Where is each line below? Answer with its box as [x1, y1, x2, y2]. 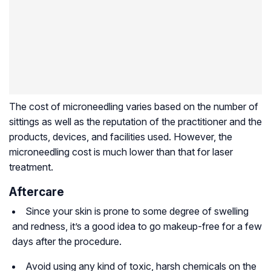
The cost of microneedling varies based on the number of [9, 100, 258, 113]
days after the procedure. [12, 235, 122, 248]
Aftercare [9, 184, 64, 200]
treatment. [9, 161, 53, 174]
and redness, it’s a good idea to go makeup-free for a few [12, 220, 262, 233]
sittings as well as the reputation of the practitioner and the [9, 116, 262, 128]
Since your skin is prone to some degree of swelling [25, 205, 249, 218]
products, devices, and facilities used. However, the [9, 131, 232, 143]
